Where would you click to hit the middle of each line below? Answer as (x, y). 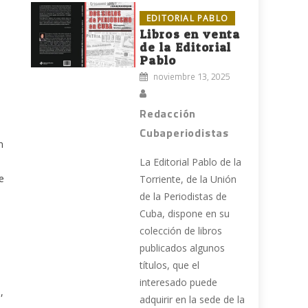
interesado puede (179, 283)
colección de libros (181, 231)
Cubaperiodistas (185, 133)
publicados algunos (183, 248)
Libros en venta (190, 34)
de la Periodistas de (184, 197)
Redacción (168, 114)
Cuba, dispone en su (185, 214)
